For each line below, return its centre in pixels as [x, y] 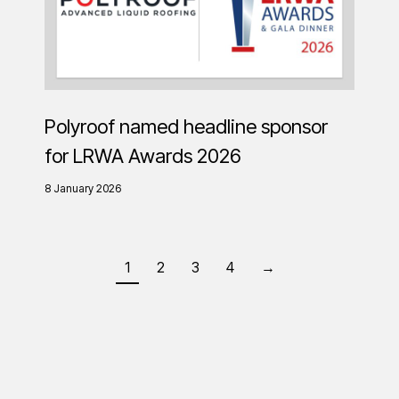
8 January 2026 [83, 188]
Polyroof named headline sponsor [186, 126]
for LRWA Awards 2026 [143, 155]
